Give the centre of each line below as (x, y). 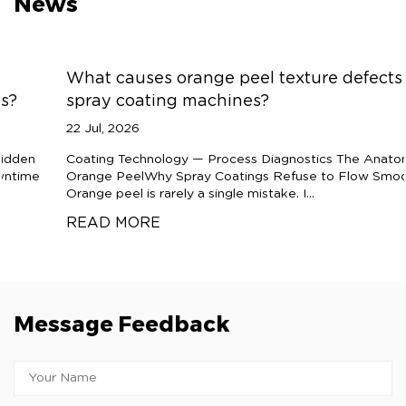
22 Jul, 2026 (50, 129)
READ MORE (61, 223)
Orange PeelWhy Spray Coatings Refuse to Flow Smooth (191, 177)
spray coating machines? (115, 102)
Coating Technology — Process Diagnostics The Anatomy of (199, 160)
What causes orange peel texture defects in (192, 79)
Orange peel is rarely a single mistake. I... (138, 194)
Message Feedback (121, 324)
